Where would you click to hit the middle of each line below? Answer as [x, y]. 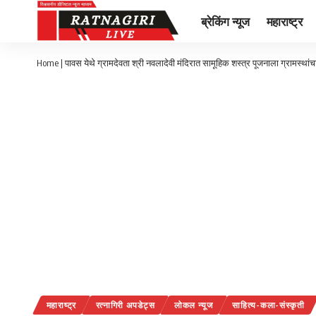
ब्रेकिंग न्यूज [225, 21]
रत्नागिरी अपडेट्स [125, 305]
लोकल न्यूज [193, 305]
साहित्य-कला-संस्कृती [268, 305]
